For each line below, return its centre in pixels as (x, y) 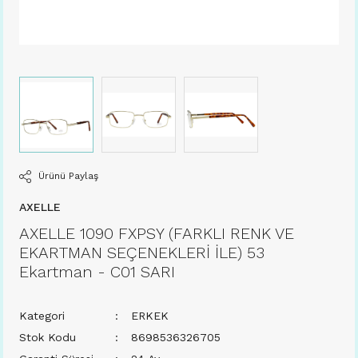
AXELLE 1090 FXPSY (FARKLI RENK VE (157, 234)
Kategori (42, 316)
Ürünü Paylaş (68, 176)
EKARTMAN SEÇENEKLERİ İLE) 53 (142, 253)
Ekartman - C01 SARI (97, 272)
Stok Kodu (48, 338)
